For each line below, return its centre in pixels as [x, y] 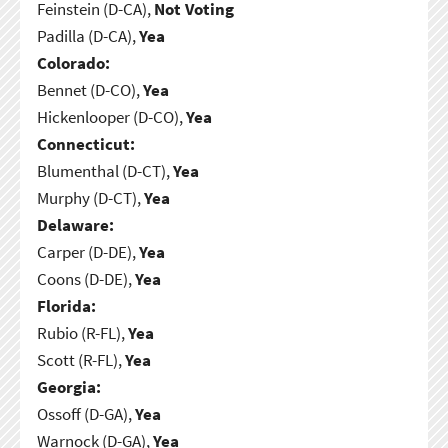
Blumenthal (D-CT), [104, 170]
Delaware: [75, 224]
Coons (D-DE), [85, 278]
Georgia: [68, 386]
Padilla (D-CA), [87, 35]
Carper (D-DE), [87, 251]
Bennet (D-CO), [89, 89]
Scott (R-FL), [80, 359]
